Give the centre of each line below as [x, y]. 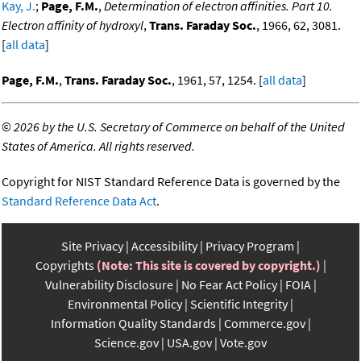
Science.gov [127, 343]
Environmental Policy [125, 304]
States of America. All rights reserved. [98, 146]
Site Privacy [92, 246]
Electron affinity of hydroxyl [73, 25]
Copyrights [64, 266]
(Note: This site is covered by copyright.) [208, 266]
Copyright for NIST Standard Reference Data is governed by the [171, 182]
